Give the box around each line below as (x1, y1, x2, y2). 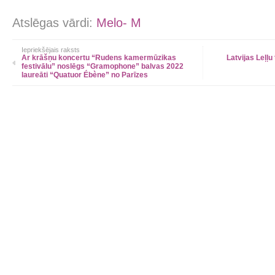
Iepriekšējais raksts (21, 46, 80, 53)
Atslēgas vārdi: (12, 16, 96, 29)
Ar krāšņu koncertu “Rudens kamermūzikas (21, 53, 176, 62)
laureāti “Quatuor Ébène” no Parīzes (21, 71, 148, 79)
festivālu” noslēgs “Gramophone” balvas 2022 (21, 62, 184, 71)
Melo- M (96, 16, 141, 29)
